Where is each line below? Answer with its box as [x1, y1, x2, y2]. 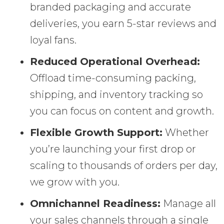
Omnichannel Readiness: [30, 197, 160, 210]
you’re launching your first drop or [30, 143, 196, 155]
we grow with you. [30, 176, 119, 188]
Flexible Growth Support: [30, 126, 162, 139]
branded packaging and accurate [30, 1, 191, 13]
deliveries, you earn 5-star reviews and [30, 17, 216, 30]
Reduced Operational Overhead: [30, 55, 200, 68]
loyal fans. [30, 34, 76, 46]
